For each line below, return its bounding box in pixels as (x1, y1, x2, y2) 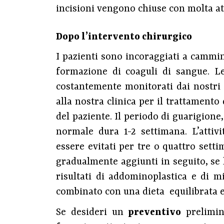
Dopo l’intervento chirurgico (56, 31, 192, 42)
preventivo (128, 206, 181, 218)
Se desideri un (56, 206, 128, 218)
